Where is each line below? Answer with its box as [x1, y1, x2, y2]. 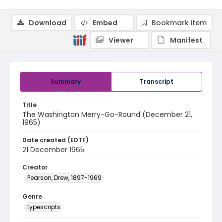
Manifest [170, 35, 203, 45]
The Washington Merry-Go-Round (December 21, [22, 110, 192, 119]
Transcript [140, 77, 173, 86]
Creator [22, 163, 48, 171]
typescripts [27, 203, 60, 211]
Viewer [109, 35, 133, 45]
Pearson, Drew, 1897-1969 [27, 173, 102, 182]
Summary [51, 77, 81, 86]
